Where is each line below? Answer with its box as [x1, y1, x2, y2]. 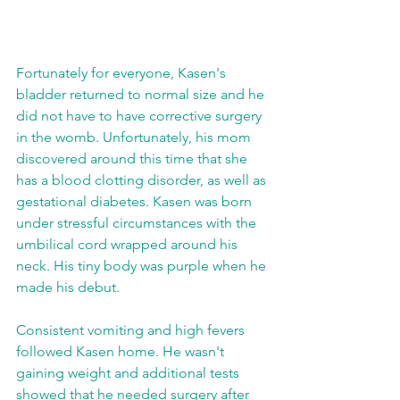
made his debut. [16, 279, 130, 296]
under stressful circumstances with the [16, 214, 260, 232]
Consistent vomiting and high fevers [16, 321, 248, 339]
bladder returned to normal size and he [16, 86, 268, 104]
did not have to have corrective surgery [16, 107, 265, 125]
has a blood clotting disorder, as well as [16, 171, 270, 189]
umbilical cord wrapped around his [16, 236, 241, 254]
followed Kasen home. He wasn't [16, 343, 228, 361]
